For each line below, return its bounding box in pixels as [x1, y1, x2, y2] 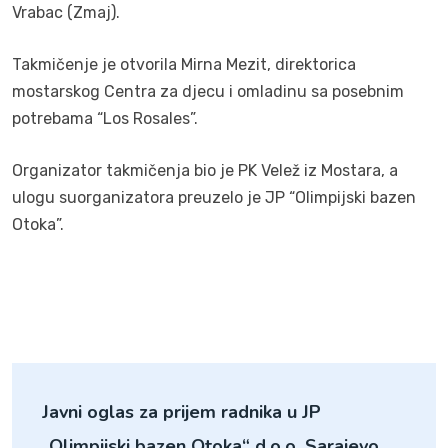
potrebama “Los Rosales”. [12, 109, 198, 129]
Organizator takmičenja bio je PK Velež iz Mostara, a [12, 161, 398, 181]
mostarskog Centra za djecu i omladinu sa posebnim [12, 82, 404, 102]
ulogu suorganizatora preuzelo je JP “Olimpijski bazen [12, 188, 416, 208]
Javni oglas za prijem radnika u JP [42, 400, 321, 425]
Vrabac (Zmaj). [12, 3, 120, 23]
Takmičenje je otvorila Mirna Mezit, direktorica [12, 55, 356, 75]
